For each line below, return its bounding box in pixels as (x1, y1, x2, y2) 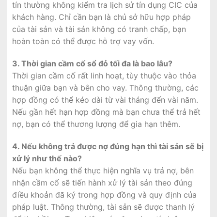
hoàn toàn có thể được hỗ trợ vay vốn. (12, 36, 154, 46)
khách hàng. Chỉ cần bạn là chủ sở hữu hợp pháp (12, 12, 191, 22)
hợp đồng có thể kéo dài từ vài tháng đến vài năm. (12, 95, 198, 105)
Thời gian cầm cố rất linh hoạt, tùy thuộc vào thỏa (12, 71, 196, 81)
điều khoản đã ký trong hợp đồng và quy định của (12, 189, 197, 200)
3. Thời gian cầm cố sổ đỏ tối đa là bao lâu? (12, 59, 172, 69)
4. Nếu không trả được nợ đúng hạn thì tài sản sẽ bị (12, 141, 203, 151)
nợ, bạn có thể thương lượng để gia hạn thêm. (12, 119, 180, 129)
